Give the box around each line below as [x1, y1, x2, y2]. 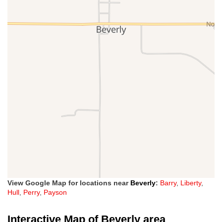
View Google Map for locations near [7, 179, 130, 187]
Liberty [180, 179, 201, 187]
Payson [44, 188, 67, 197]
